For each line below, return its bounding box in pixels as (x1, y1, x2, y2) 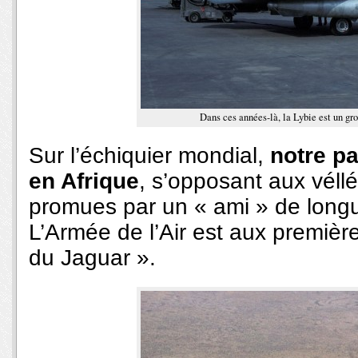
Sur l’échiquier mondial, (29, 143, 270, 168)
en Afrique (29, 169, 139, 193)
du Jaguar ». (29, 245, 156, 270)
